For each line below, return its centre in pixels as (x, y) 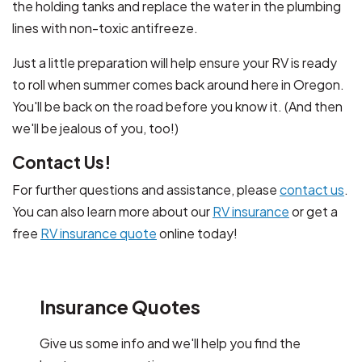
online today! (197, 233)
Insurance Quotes (120, 306)
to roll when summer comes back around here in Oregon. (178, 84)
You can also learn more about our (112, 211)
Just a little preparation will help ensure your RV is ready (175, 62)
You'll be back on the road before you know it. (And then (177, 106)
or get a (314, 211)
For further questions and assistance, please (146, 189)
